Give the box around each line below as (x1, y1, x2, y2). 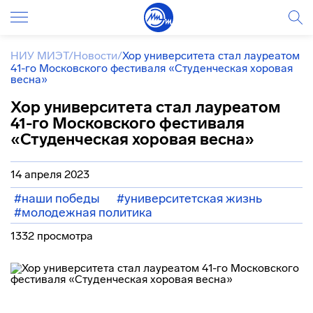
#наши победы (14, 191, 100, 206)
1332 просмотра (10, 229, 93, 242)
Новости (73, 49, 117, 62)
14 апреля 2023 (10, 168, 89, 181)
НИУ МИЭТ (10, 49, 68, 62)
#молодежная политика (14, 205, 152, 220)
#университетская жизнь (117, 191, 262, 206)
